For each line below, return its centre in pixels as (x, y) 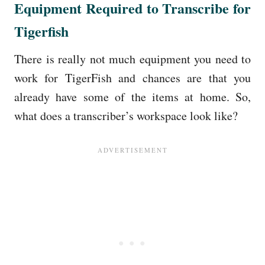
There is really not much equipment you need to (132, 59)
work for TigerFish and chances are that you (132, 77)
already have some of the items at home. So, (132, 96)
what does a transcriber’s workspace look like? (126, 115)
